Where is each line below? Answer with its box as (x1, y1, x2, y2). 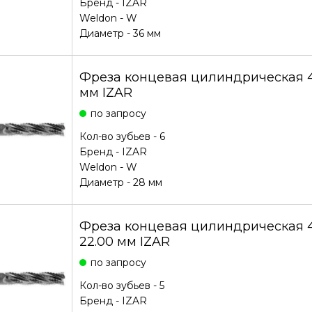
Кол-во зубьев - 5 (79, 279, 164, 292)
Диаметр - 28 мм (79, 176, 162, 189)
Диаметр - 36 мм (79, 27, 161, 40)
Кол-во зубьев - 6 (79, 130, 165, 143)
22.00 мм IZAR (79, 234, 170, 249)
